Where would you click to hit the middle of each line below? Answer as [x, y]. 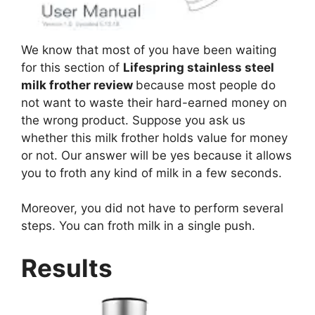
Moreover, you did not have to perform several [152, 208]
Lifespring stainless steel [199, 67]
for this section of [72, 67]
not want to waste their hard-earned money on [154, 102]
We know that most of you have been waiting [149, 50]
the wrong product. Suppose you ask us [133, 120]
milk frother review [78, 85]
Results [70, 268]
